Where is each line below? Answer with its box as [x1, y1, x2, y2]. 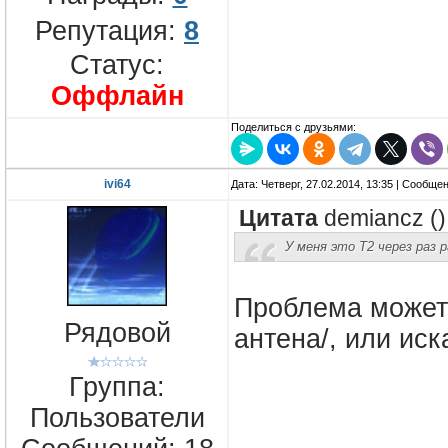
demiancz [324, 206, 424, 232]
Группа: [69, 371, 165, 402]
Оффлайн [50, 80, 184, 111]
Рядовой [63, 318, 171, 349]
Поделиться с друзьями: [231, 121, 356, 134]
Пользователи [29, 402, 205, 433]
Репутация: [35, 15, 184, 46]
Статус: [70, 49, 164, 80]
